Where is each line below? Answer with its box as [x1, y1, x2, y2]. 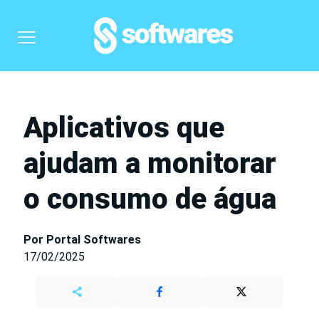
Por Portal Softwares [23, 233, 141, 246]
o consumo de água [23, 182, 276, 216]
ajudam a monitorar [23, 147, 276, 180]
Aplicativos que [23, 111, 224, 145]
